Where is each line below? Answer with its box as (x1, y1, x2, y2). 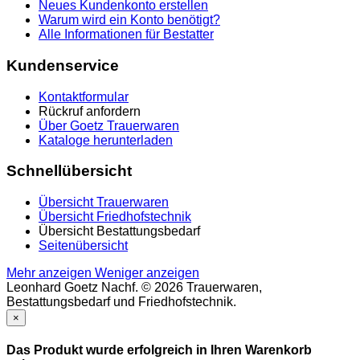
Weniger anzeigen (95, 266, 199, 280)
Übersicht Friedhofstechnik (39, 210, 191, 224)
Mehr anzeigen (6, 266, 95, 280)
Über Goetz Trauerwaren (39, 118, 179, 133)
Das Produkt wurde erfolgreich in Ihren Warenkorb (6, 343, 312, 358)
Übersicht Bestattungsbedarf (39, 224, 200, 239)
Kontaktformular (39, 89, 129, 104)
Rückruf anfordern (39, 104, 141, 118)
